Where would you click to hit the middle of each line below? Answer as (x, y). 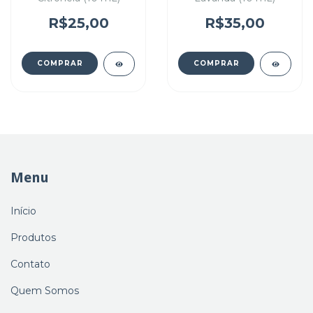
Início (23, 211)
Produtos (33, 237)
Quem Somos (45, 290)
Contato (30, 264)
